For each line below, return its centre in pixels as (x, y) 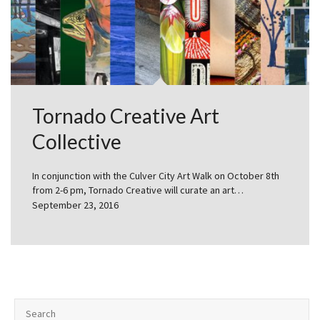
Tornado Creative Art (126, 116)
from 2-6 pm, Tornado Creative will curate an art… (138, 190)
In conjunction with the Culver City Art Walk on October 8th (156, 176)
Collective (77, 142)
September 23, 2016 (75, 205)
